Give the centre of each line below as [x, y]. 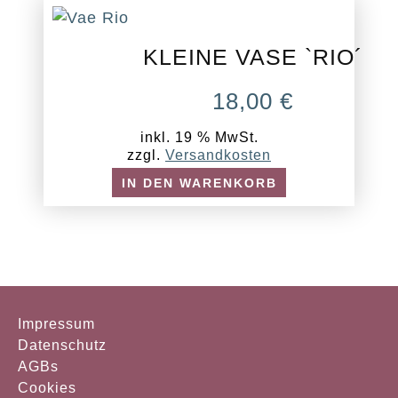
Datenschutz [62, 345]
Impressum [56, 324]
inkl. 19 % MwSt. [199, 137]
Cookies [47, 387]
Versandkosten [218, 155]
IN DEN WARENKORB [199, 183]
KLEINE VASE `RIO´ [252, 57]
